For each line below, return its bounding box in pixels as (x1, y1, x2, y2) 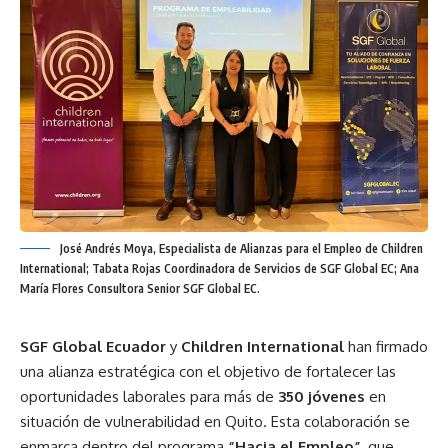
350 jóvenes (278, 387, 365, 407)
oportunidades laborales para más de (20, 387, 278, 407)
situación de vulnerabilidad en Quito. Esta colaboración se (20, 412, 410, 432)
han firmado (344, 337, 428, 357)
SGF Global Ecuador (20, 337, 166, 357)
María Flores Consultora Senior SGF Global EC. (20, 281, 260, 297)
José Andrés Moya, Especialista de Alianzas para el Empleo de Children (60, 241, 423, 257)
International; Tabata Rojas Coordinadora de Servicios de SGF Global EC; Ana (20, 261, 419, 277)
